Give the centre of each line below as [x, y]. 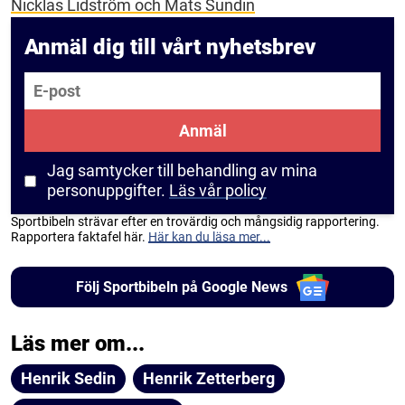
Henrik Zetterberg [209, 379]
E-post [46, 84]
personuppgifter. [108, 191]
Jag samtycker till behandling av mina [182, 171]
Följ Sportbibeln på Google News [181, 287]
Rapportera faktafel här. [80, 237]
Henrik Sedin [68, 379]
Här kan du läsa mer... [209, 237]
